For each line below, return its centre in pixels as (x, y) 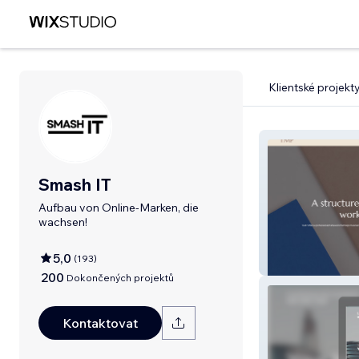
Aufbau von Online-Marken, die (119, 208)
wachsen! (63, 222)
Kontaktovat (100, 323)
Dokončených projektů (120, 277)
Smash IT (75, 184)
